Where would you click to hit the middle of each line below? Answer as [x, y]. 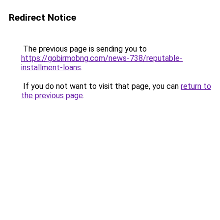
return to [196, 86]
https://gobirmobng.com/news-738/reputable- [102, 58]
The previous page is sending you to [84, 49]
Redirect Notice [42, 17]
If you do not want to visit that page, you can [101, 86]
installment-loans [51, 68]
